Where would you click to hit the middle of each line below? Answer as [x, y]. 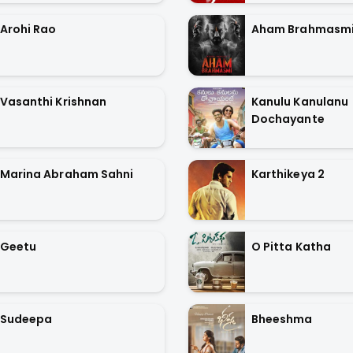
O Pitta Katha [291, 246]
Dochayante [288, 119]
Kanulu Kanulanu [300, 102]
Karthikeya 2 [288, 175]
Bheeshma [282, 319]
